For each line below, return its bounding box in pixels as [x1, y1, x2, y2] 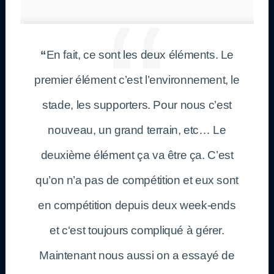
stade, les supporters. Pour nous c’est [42, 98, 232, 111]
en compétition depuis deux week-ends [38, 198, 236, 212]
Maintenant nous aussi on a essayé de [39, 248, 235, 262]
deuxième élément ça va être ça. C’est [40, 148, 234, 161]
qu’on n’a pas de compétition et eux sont [35, 173, 239, 187]
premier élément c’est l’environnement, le [34, 73, 240, 86]
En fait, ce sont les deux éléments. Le [46, 48, 234, 61]
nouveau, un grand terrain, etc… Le [48, 123, 226, 136]
